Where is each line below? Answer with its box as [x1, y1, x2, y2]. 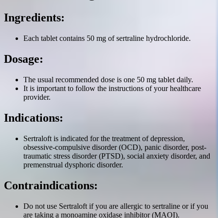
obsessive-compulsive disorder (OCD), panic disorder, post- [23, 143, 206, 151]
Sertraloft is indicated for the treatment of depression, [23, 134, 185, 143]
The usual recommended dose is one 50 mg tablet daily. [23, 75, 193, 84]
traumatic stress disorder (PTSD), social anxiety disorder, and [23, 151, 210, 160]
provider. [23, 93, 51, 102]
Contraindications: [4, 179, 98, 192]
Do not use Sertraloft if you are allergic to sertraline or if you [23, 201, 208, 210]
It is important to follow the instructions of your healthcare [23, 84, 201, 93]
